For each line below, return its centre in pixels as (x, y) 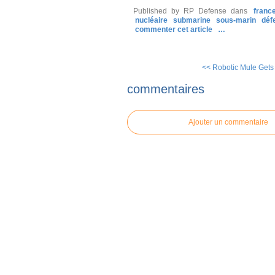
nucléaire (151, 20)
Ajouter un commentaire (228, 122)
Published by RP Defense (180, 11)
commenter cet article (175, 29)
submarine (192, 20)
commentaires (166, 89)
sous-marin (236, 20)
